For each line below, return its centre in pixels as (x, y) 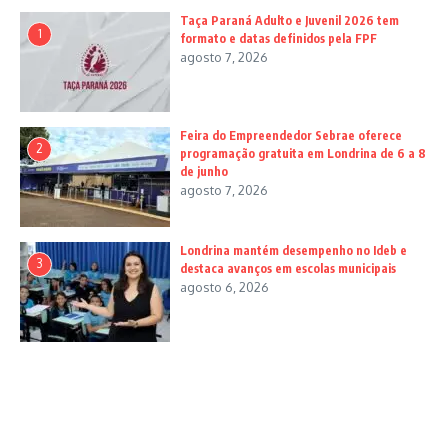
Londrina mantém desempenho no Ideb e (293, 250)
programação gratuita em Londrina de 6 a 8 (303, 153)
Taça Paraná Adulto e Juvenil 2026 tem (289, 20)
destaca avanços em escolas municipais (288, 268)
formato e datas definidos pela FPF (278, 38)
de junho (204, 171)
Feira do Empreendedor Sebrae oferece (291, 135)
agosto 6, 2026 (224, 286)
